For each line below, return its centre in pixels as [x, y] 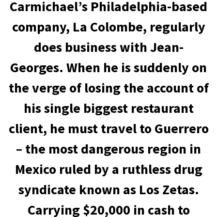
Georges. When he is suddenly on [108, 67]
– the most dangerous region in [108, 149]
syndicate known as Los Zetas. [108, 189]
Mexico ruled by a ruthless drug [108, 169]
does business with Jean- [108, 47]
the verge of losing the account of [108, 88]
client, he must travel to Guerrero [108, 128]
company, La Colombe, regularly [108, 27]
